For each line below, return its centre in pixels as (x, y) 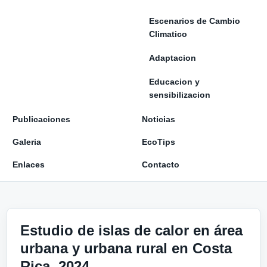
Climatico (168, 34)
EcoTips (159, 142)
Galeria (27, 142)
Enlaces (29, 164)
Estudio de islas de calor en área (131, 230)
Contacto (161, 164)
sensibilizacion (180, 95)
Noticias (159, 119)
